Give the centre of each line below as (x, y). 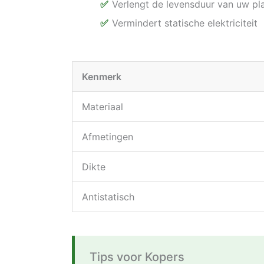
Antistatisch (108, 197)
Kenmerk (102, 77)
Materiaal (103, 107)
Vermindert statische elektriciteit (185, 23)
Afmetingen (108, 137)
